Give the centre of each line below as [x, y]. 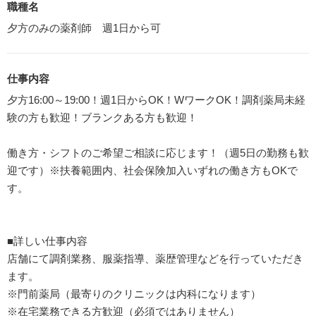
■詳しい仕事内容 [47, 241]
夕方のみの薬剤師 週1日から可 [84, 28]
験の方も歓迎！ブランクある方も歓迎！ [102, 117]
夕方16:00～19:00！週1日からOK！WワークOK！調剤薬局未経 [156, 99]
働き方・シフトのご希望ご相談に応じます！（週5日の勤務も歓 [158, 152]
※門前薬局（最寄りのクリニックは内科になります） [134, 293]
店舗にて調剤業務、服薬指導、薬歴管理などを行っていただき [155, 258]
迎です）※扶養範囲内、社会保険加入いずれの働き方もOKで [152, 170]
